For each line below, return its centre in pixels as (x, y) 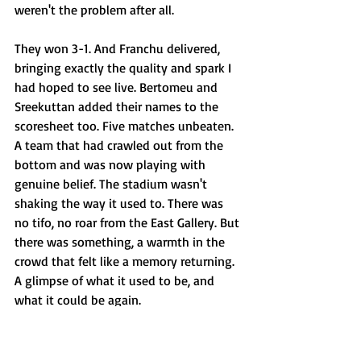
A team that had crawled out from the (120, 145)
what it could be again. (78, 300)
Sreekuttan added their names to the (118, 106)
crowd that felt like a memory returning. (126, 261)
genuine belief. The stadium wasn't (112, 184)
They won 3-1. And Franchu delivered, (119, 48)
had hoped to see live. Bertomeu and (118, 87)
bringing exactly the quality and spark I (124, 68)
